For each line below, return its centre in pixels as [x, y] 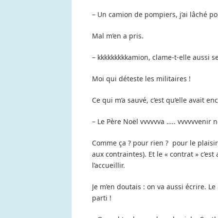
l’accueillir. [109, 165]
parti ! [102, 198]
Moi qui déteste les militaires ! [141, 79]
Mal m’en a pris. [118, 36]
